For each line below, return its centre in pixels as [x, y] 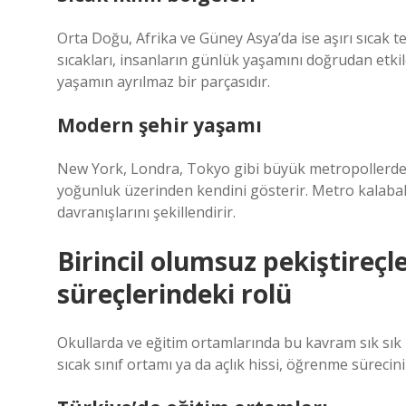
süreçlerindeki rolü [174, 294]
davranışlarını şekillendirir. [146, 212]
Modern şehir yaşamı [159, 125]
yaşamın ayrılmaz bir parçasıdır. [164, 82]
